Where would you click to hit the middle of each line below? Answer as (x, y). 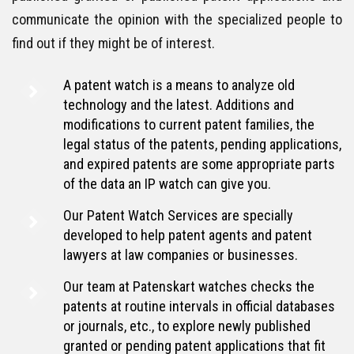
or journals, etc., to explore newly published (187, 326)
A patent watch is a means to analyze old (179, 85)
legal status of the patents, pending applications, (202, 144)
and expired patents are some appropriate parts (199, 164)
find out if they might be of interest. (113, 43)
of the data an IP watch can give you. (167, 183)
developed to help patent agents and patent (188, 235)
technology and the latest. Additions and (179, 104)
